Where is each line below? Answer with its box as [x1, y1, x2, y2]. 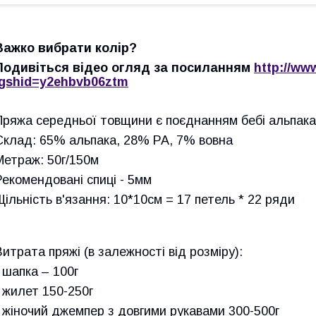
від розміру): [165, 244, 243, 259]
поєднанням [166, 113, 238, 128]
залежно [98, 244, 149, 259]
